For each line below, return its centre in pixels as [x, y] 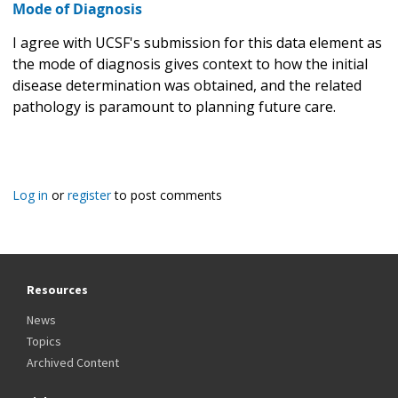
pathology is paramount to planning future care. [174, 106]
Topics [44, 341]
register [89, 195]
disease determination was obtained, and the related [187, 85]
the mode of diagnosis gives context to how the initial [190, 64]
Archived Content [73, 362]
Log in [30, 195]
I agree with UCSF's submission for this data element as [197, 42]
